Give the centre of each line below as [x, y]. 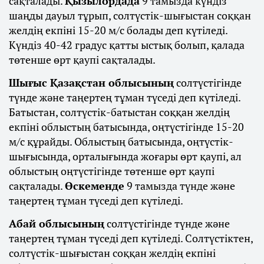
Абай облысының [57, 224]
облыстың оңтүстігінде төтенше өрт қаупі [112, 171]
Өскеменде [95, 186]
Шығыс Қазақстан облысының [91, 83]
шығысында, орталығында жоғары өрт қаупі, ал [125, 156]
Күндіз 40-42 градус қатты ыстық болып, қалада [127, 45]
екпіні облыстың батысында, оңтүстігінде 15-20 [126, 127]
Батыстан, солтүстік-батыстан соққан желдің [119, 112]
